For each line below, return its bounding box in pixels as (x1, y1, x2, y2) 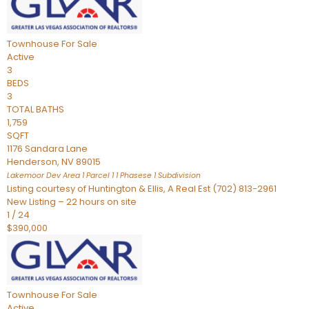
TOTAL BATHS (7, 103, 64, 116)
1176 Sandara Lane (7, 142, 88, 155)
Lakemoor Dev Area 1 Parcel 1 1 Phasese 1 (7, 170, 156, 181)
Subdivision (156, 170, 201, 181)
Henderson (7, 155, 57, 168)
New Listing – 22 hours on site (7, 195, 137, 208)
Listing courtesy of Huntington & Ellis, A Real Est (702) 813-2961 (7, 182, 277, 195)
